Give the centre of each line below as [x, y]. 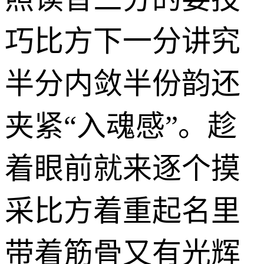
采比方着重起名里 [123, 211]
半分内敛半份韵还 [123, 83]
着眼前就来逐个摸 [123, 168]
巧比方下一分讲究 [123, 41]
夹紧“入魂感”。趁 [121, 126]
